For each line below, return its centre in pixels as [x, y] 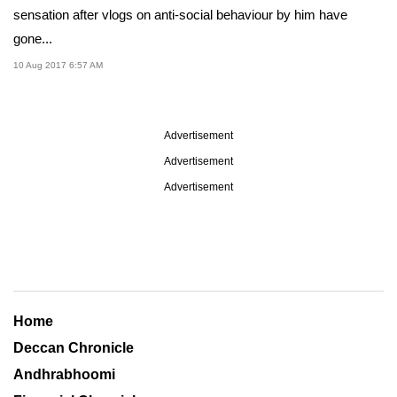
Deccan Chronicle [74, 347]
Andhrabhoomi [64, 374]
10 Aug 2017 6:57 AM [58, 65]
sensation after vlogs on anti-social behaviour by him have [180, 14]
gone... [33, 38]
